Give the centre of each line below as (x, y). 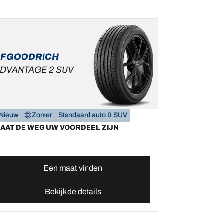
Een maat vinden (73, 168)
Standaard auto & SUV (92, 115)
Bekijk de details (73, 192)
